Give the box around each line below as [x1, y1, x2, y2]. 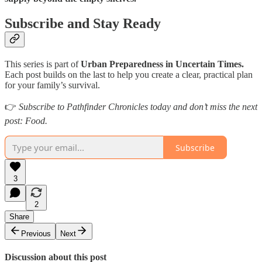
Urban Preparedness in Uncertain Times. [81, 59, 244, 70]
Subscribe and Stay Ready [5, 16, 161, 32]
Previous [21, 229, 51, 239]
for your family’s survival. [5, 80, 100, 91]
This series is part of [5, 59, 81, 70]
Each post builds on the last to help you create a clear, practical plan [5, 70, 253, 80]
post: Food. [5, 116, 47, 126]
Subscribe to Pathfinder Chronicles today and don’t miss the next [19, 102, 257, 112]
